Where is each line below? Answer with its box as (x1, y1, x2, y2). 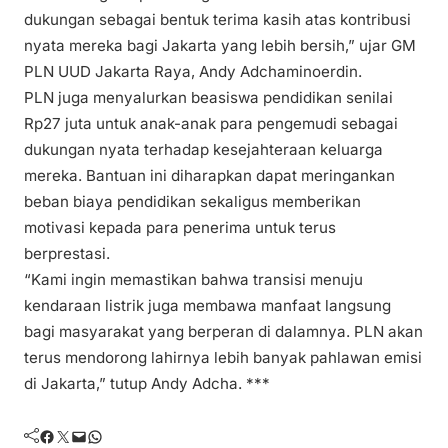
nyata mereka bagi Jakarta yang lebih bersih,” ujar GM (24, 36, 416, 56)
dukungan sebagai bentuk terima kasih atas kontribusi (24, 10, 411, 30)
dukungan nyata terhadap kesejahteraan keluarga (24, 140, 383, 160)
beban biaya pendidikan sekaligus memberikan (24, 192, 361, 212)
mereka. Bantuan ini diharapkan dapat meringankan (24, 166, 395, 186)
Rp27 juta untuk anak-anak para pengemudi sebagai (24, 114, 398, 134)
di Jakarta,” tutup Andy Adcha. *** (24, 374, 270, 394)
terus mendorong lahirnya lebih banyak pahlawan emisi (24, 348, 422, 368)
